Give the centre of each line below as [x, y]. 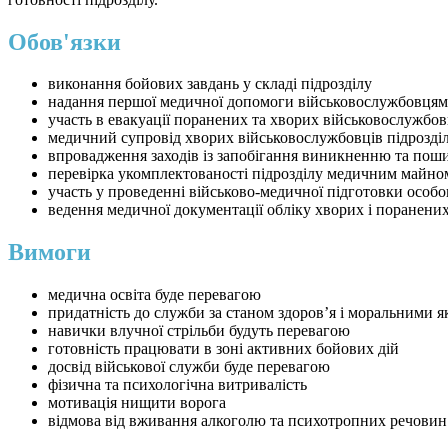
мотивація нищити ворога [137, 403]
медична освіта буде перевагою [154, 295]
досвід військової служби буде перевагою [189, 367]
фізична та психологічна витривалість [177, 385]
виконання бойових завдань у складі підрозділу [210, 84]
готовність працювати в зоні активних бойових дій [223, 349]
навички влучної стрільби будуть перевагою [199, 331]
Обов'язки [64, 41]
